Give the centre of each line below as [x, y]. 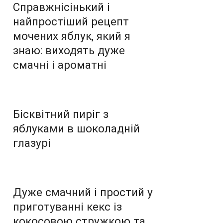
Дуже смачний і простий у [83, 192]
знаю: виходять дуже [69, 50]
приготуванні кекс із [67, 206]
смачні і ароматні [60, 64]
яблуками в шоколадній [76, 128]
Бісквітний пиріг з [61, 114]
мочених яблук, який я [72, 36]
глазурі [32, 143]
